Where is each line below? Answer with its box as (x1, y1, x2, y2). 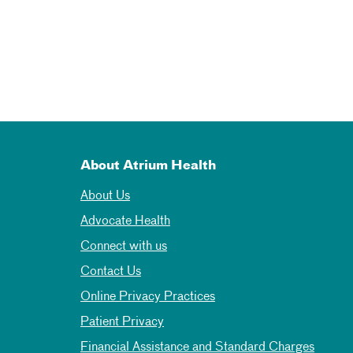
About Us (80, 190, 130, 203)
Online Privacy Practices (80, 291, 215, 303)
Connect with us (80, 240, 167, 253)
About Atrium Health (80, 160, 216, 173)
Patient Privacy (80, 316, 164, 329)
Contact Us (80, 266, 141, 278)
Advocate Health (80, 215, 170, 228)
